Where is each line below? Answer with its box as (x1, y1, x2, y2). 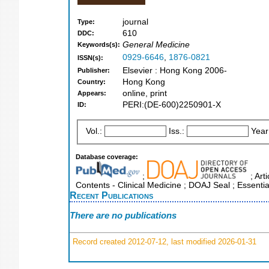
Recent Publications (70, 189, 153, 201)
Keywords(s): (77, 41, 120, 49)
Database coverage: (76, 153, 138, 160)
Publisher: (77, 67, 110, 74)
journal (122, 17, 148, 27)
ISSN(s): (77, 54, 103, 62)
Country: (77, 78, 106, 86)
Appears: (77, 89, 106, 97)
